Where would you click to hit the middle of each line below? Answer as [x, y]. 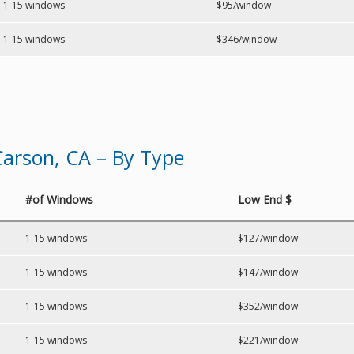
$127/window [268, 238]
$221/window [268, 340]
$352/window [268, 306]
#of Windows [59, 200]
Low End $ [265, 200]
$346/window [247, 39]
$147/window [268, 272]
